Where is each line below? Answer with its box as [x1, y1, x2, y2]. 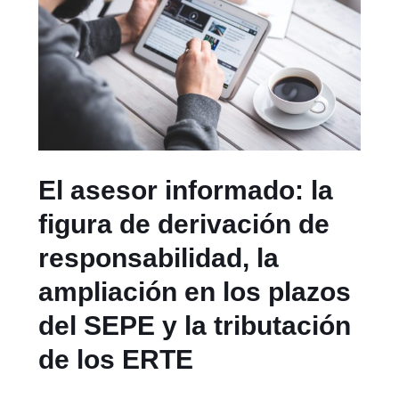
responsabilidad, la [38, 243, 280, 273]
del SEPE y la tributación [38, 311, 352, 341]
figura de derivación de [38, 209, 330, 240]
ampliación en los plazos [38, 277, 352, 307]
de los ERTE [38, 345, 194, 375]
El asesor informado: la [38, 175, 334, 206]
